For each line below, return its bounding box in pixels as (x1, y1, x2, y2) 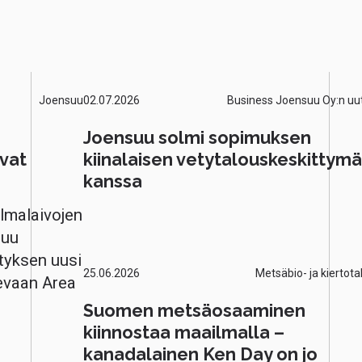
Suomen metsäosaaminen (83, 300, 306, 321)
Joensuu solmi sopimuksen (83, 127, 312, 148)
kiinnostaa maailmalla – (83, 322, 285, 343)
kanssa (83, 170, 143, 192)
